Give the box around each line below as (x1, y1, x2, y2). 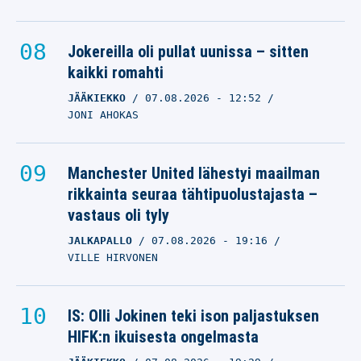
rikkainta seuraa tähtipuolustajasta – (68, 185, 317, 204)
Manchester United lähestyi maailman (68, 164, 320, 183)
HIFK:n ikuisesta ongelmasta (68, 327, 259, 346)
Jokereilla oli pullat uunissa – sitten (68, 42, 309, 61)
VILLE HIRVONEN (68, 251, 158, 263)
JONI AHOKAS (68, 109, 139, 121)
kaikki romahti (68, 63, 164, 82)
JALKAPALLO (68, 234, 132, 247)
